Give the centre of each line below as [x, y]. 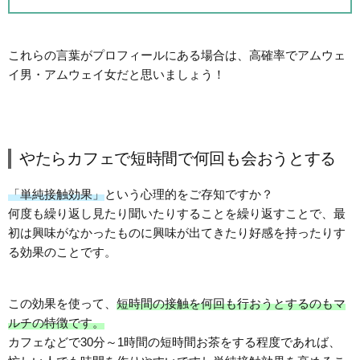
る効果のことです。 [62, 252]
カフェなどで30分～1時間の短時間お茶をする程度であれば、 [174, 342]
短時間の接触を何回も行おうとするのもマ [231, 303]
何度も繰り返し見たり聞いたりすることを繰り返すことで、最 [177, 213]
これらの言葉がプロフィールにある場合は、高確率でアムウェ [177, 55]
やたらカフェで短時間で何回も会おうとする [178, 158]
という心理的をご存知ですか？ [189, 194]
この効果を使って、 [62, 303]
